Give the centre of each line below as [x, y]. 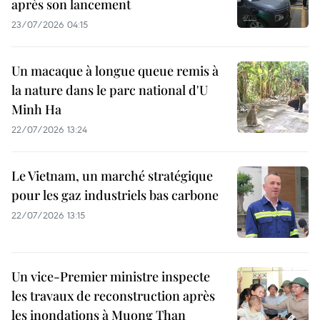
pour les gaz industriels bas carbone [115, 195]
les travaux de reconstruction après [113, 295]
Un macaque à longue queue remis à [115, 70]
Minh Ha [36, 109]
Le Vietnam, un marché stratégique [112, 175]
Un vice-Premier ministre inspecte [111, 276]
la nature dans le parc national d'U [110, 90]
